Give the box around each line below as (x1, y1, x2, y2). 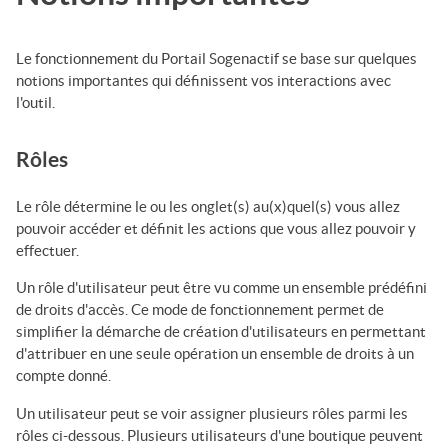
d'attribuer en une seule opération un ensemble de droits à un (16, 345, 414, 363)
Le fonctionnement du (16, 50, 161, 68)
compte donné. (16, 367, 111, 385)
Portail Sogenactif (161, 50, 279, 68)
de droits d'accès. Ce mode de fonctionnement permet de (16, 301, 384, 319)
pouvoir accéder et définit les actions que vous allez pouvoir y (16, 220, 416, 238)
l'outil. (16, 94, 55, 112)
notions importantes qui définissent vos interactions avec (16, 72, 391, 90)
